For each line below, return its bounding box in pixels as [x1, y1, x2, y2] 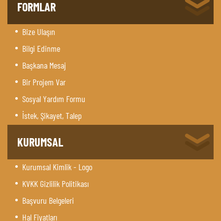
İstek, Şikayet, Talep [22, 110, 82, 121]
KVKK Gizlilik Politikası [22, 178, 89, 189]
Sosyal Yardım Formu [22, 93, 85, 104]
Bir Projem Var [22, 76, 66, 87]
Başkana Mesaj [22, 59, 66, 71]
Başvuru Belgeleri [22, 194, 74, 206]
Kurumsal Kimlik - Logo [22, 161, 92, 172]
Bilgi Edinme [22, 42, 60, 54]
